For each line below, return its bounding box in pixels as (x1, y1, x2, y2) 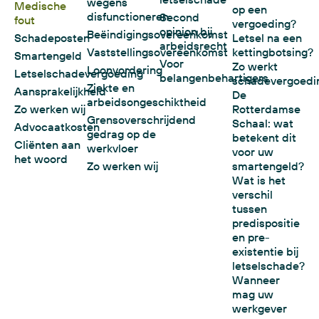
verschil (232, 187, 273, 202)
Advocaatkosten (14, 120, 100, 135)
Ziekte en (87, 80, 135, 95)
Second (159, 10, 199, 25)
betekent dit (232, 130, 296, 145)
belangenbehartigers (159, 70, 268, 85)
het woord (14, 152, 68, 167)
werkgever (232, 301, 287, 316)
